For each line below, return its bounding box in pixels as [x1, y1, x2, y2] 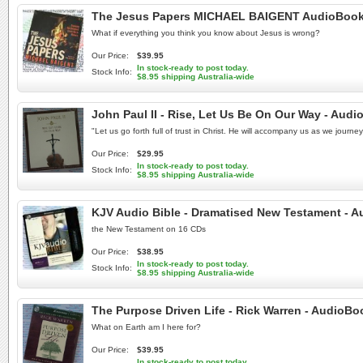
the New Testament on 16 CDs [92, 224, 206, 233]
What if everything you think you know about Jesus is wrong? [92, 28, 320, 37]
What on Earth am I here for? [92, 322, 201, 331]
